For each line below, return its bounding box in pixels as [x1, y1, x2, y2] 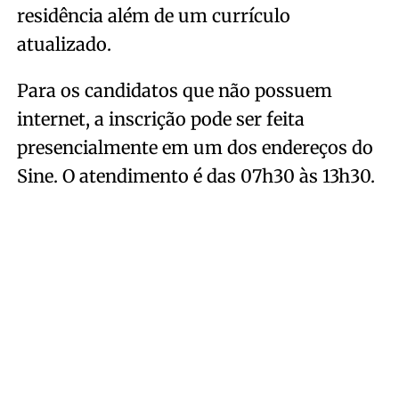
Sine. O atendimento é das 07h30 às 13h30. [16, 164, 375, 187]
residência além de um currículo [16, 4, 290, 27]
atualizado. [16, 32, 111, 55]
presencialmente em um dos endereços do [16, 135, 373, 159]
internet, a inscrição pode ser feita [16, 107, 305, 130]
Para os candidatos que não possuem [16, 78, 332, 102]
